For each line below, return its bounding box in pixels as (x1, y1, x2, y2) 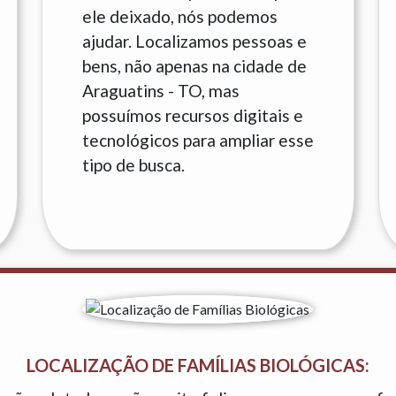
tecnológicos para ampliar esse (81, 130, 314, 150)
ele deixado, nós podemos (81, 6, 278, 27)
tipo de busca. (81, 155, 185, 175)
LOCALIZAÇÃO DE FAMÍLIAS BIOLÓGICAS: (26, 354, 369, 376)
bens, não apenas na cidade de (81, 56, 307, 76)
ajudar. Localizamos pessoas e (81, 31, 307, 51)
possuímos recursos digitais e (81, 105, 303, 126)
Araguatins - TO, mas (81, 80, 240, 101)
